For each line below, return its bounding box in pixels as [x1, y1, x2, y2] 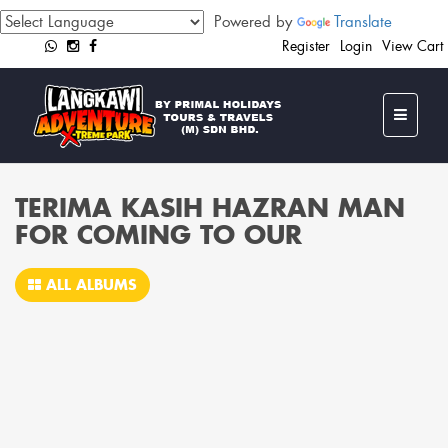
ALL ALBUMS [41, 275, 137, 294]
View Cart [382, 37, 443, 55]
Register [282, 37, 330, 55]
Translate [334, 12, 392, 32]
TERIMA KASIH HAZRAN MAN [15, 191, 405, 224]
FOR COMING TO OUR [15, 218, 302, 251]
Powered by [204, 12, 297, 32]
